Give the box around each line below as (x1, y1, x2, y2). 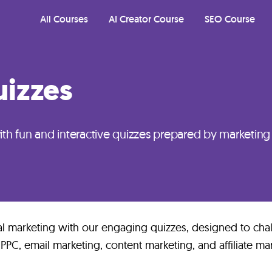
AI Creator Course (109, 13, 184, 25)
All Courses (40, 13, 88, 25)
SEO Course (205, 13, 255, 25)
